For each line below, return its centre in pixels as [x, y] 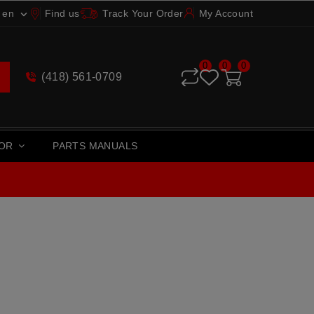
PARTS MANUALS [95, 145]
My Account [226, 13]
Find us [62, 13]
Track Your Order [143, 13]
